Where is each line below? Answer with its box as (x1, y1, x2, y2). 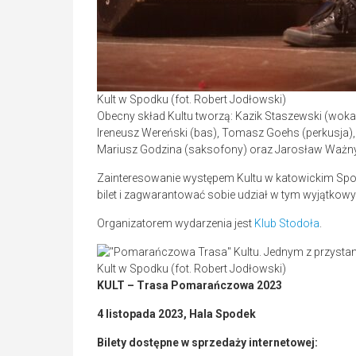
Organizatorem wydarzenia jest (97, 217, 254, 230)
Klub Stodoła (254, 217, 319, 230)
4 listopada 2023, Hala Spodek (97, 308, 256, 321)
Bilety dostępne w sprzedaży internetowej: (97, 336, 318, 350)
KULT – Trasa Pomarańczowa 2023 (97, 279, 282, 292)
